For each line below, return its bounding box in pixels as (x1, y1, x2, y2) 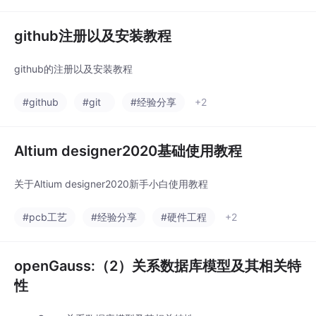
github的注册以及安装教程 (14, 63, 133, 75)
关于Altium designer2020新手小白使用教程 (14, 178, 208, 190)
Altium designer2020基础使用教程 (14, 142, 242, 160)
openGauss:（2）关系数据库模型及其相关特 (14, 257, 301, 275)
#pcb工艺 (23, 211, 67, 224)
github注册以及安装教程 (14, 28, 171, 45)
